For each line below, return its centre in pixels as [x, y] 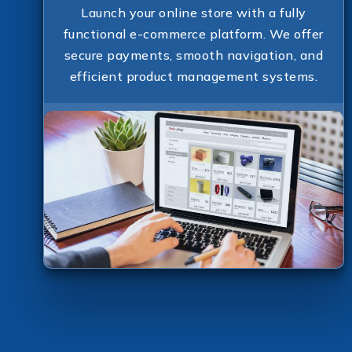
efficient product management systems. [194, 76]
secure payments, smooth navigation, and [194, 55]
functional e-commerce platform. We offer [193, 33]
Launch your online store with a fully [194, 12]
